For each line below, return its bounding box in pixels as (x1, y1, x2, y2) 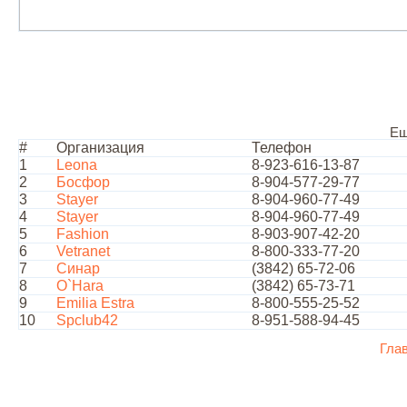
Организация (56, 140, 144, 155)
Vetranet (56, 243, 110, 259)
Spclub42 (56, 313, 118, 328)
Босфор (56, 174, 110, 190)
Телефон (252, 140, 312, 155)
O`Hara (56, 278, 104, 293)
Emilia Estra (56, 295, 134, 311)
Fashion (56, 226, 109, 242)
